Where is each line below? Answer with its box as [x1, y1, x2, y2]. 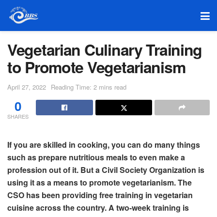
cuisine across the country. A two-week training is [7, 201, 189, 213]
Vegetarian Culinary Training [7, 38, 202, 61]
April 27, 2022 [7, 82, 46, 92]
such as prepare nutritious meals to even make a [7, 151, 185, 163]
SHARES [7, 112, 29, 120]
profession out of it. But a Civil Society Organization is [7, 164, 204, 175]
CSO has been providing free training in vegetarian [7, 189, 193, 201]
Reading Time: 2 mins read [51, 82, 126, 92]
